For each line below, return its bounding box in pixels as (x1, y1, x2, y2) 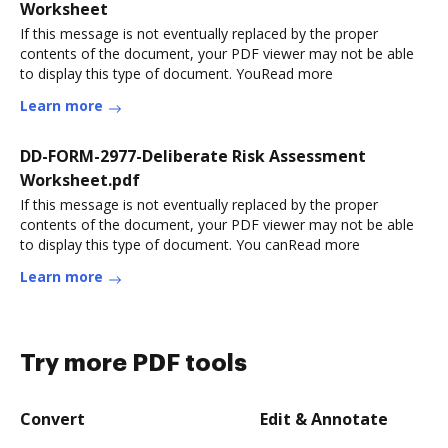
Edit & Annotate (260, 408, 388, 430)
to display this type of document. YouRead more (20, 64, 333, 83)
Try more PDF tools (20, 351, 247, 375)
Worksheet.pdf (20, 169, 140, 191)
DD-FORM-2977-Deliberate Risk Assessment (20, 145, 366, 167)
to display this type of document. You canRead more (20, 235, 360, 254)
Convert (20, 408, 85, 430)
